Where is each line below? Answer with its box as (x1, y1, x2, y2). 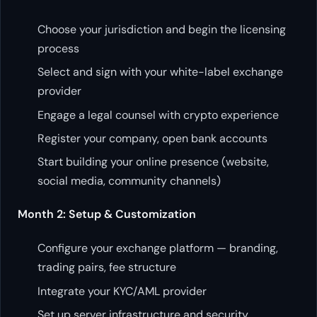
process (38, 40, 79, 56)
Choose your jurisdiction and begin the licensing (38, 21, 286, 37)
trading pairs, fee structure (38, 260, 176, 275)
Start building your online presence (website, (38, 154, 269, 170)
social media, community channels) (38, 173, 221, 189)
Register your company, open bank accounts (38, 131, 267, 146)
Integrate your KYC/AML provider (38, 283, 207, 299)
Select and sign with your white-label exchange (38, 64, 283, 80)
